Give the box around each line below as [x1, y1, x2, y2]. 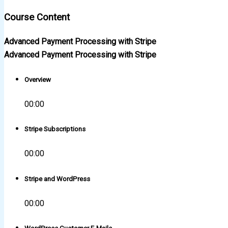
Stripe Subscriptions [24, 125, 85, 133]
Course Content [4, 12, 70, 23]
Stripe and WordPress [24, 175, 90, 183]
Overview [24, 75, 51, 83]
